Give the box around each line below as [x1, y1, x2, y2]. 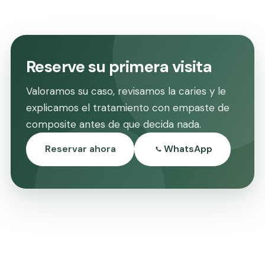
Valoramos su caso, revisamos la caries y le [26, 84, 226, 98]
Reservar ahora [44, 143, 116, 156]
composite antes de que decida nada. [26, 117, 201, 131]
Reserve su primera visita [26, 56, 212, 77]
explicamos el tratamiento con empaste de [26, 101, 230, 114]
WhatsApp [163, 143, 212, 156]
